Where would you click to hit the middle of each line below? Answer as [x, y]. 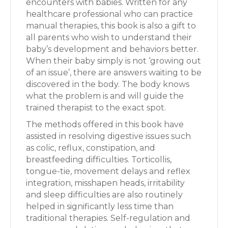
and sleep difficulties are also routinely [104, 195]
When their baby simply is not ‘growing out [113, 61]
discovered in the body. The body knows [108, 84]
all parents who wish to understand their [109, 37]
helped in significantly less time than [100, 206]
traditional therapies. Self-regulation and [108, 218]
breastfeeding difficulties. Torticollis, [99, 160]
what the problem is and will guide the [105, 96]
